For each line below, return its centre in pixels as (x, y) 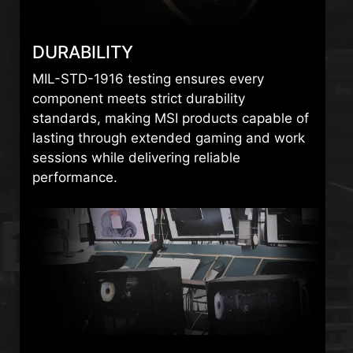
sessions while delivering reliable (136, 158)
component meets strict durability (138, 99)
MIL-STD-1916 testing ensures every (148, 79)
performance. (74, 178)
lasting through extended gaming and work (168, 138)
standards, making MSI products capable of (170, 119)
